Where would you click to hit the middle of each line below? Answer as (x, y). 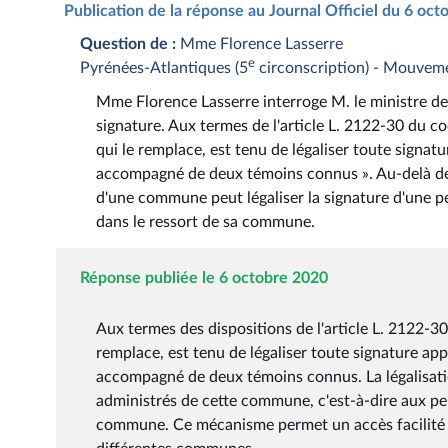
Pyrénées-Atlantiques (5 (164, 67)
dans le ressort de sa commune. (205, 222)
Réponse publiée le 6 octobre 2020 (204, 278)
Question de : (128, 43)
